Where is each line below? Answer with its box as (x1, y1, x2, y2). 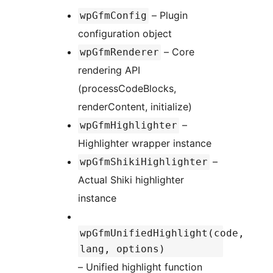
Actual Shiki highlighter (78, 173, 184, 186)
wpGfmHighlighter (80, 119, 177, 131)
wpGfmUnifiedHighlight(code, (80, 227, 244, 239)
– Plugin (149, 9, 188, 21)
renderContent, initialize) (78, 100, 192, 113)
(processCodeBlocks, (78, 82, 176, 94)
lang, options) (80, 243, 165, 255)
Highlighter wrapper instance (78, 136, 211, 149)
